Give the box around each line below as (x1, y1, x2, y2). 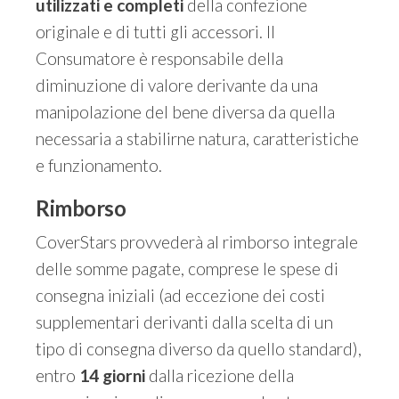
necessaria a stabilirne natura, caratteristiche (36, 128, 359, 149)
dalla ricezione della (145, 365, 294, 386)
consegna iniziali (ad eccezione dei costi (36, 285, 325, 305)
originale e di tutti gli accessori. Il (36, 21, 275, 42)
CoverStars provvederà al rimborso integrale (36, 232, 358, 252)
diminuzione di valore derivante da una (36, 75, 318, 95)
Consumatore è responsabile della (36, 48, 283, 69)
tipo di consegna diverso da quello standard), (36, 338, 362, 359)
